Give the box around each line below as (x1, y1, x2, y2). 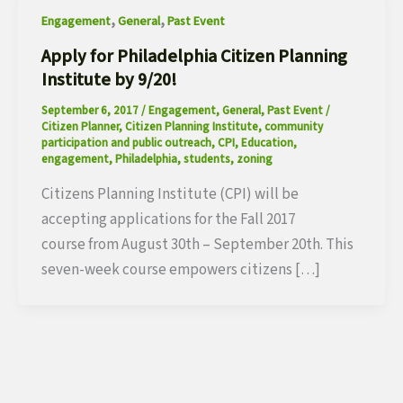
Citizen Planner (40, 119, 119, 136)
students (183, 151, 230, 168)
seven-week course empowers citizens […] (40, 258, 320, 281)
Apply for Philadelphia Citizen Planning (40, 44, 347, 70)
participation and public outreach (40, 135, 211, 152)
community (264, 119, 323, 136)
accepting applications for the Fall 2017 (40, 208, 295, 230)
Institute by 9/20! (40, 67, 177, 94)
